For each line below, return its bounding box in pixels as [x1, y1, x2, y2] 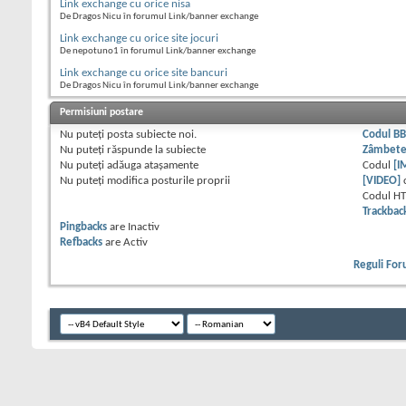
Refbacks [60, 237, 102, 249]
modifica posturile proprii [104, 175, 230, 188]
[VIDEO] [362, 175, 401, 188]
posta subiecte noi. [104, 129, 197, 141]
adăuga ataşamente [104, 159, 198, 172]
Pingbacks [60, 221, 107, 234]
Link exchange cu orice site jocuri [60, 33, 218, 45]
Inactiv [128, 221, 159, 234]
